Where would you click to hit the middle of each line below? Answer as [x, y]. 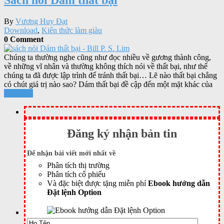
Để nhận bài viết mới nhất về [71, 153]
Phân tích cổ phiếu [76, 174]
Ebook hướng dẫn [179, 183]
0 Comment [24, 39]
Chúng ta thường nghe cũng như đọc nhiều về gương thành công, [107, 57]
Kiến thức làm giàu [72, 30]
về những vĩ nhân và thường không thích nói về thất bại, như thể [106, 66]
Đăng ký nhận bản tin [122, 133]
